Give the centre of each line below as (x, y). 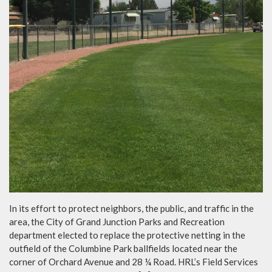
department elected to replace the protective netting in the (127, 235)
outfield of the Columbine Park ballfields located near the (123, 248)
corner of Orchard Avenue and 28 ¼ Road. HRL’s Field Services (134, 261)
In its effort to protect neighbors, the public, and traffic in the (131, 208)
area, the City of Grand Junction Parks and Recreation (117, 221)
